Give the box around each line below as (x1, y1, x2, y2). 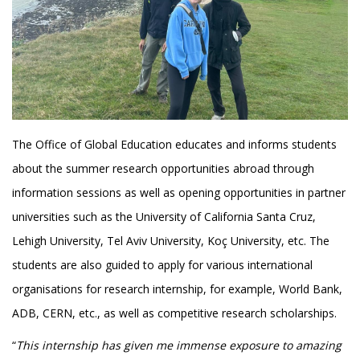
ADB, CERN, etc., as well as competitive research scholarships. (12, 305, 337, 321)
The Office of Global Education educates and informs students (12, 137, 337, 153)
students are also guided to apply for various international (12, 257, 313, 273)
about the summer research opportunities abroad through (12, 161, 314, 177)
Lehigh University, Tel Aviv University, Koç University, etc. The (12, 233, 329, 249)
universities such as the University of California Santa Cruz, (12, 209, 316, 225)
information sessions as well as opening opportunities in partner (12, 185, 346, 201)
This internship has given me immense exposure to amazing (16, 337, 342, 354)
